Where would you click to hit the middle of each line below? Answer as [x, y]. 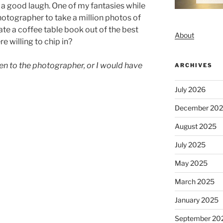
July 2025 [190, 144]
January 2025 [196, 200]
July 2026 [190, 89]
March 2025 [194, 181]
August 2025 [195, 126]
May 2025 [191, 163]
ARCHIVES [193, 65]
